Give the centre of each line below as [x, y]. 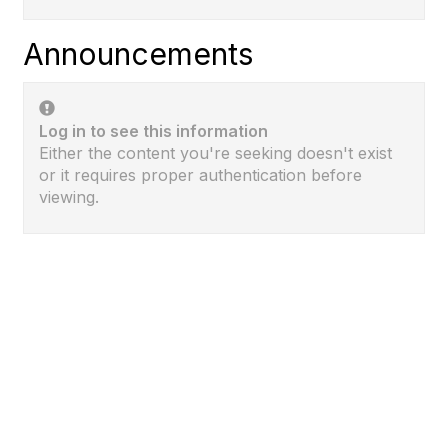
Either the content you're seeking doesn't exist [215, 153]
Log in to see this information [153, 131]
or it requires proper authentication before [200, 175]
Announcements [138, 54]
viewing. [69, 197]
